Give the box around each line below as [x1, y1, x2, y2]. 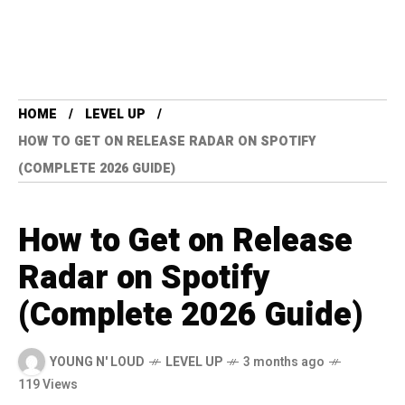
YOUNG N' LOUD [50, 352, 145, 372]
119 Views [18, 375, 78, 394]
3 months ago [243, 352, 325, 372]
